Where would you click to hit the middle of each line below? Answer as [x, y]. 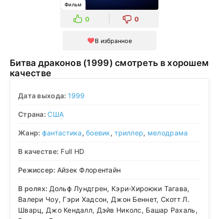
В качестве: [39, 151]
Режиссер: [38, 170]
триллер [129, 132]
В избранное [113, 41]
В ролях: [34, 188]
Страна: [33, 114]
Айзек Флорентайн [89, 170]
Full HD [72, 151]
